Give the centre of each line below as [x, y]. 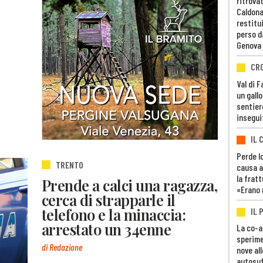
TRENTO [70, 165]
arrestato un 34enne [107, 229]
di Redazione [62, 247]
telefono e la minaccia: [114, 214]
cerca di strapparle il [109, 199]
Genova [249, 45]
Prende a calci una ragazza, [130, 185]
